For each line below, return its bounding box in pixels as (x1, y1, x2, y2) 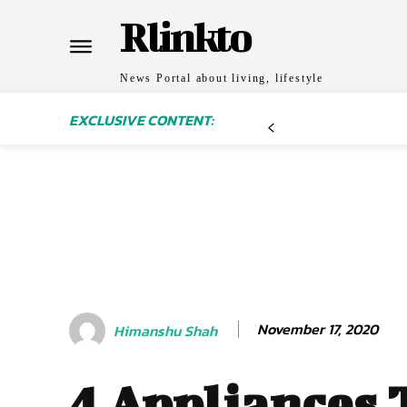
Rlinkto (120, 13, 250, 60)
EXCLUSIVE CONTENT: (69, 109, 213, 131)
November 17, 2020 (257, 318, 378, 340)
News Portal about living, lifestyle (120, 72, 323, 84)
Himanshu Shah (114, 319, 217, 342)
